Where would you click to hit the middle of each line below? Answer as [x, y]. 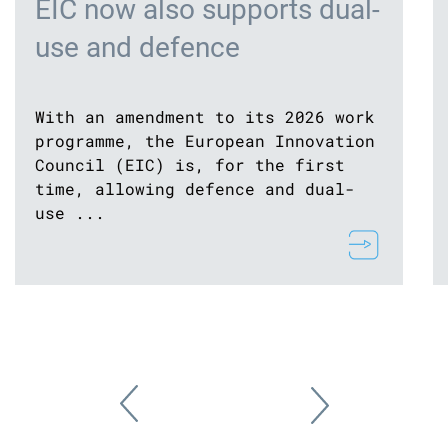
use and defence [137, 47]
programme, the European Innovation [205, 140]
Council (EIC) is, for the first [190, 164]
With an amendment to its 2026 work [205, 116]
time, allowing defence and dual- [195, 188]
